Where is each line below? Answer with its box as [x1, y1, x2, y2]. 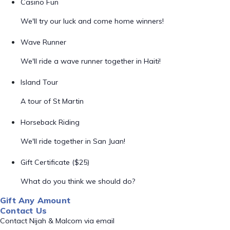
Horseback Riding [21, 118, 80, 127]
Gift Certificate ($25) [21, 158, 89, 167]
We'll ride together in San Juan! [21, 137, 125, 146]
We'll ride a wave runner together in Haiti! [21, 56, 161, 66]
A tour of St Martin [21, 97, 84, 106]
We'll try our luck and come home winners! [21, 16, 164, 26]
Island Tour [21, 78, 58, 87]
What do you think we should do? [21, 177, 135, 186]
